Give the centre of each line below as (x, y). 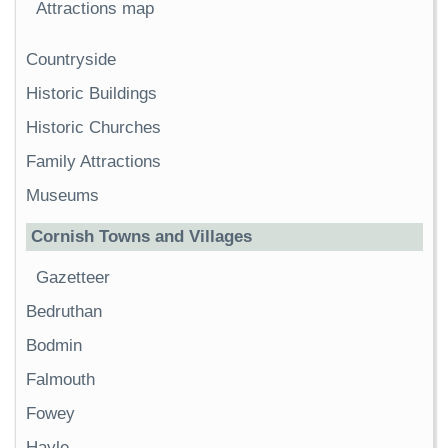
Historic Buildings (91, 94)
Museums (62, 196)
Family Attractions (93, 162)
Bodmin (54, 346)
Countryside (71, 60)
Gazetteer (73, 278)
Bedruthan (64, 312)
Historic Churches (93, 128)
